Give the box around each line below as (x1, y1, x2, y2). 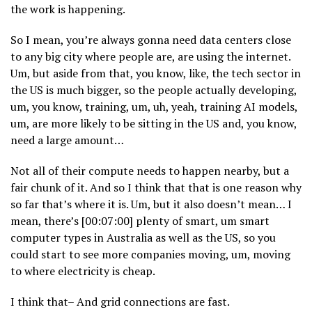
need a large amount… (10, 132, 124, 148)
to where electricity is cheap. (10, 263, 155, 279)
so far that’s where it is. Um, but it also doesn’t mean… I (10, 196, 292, 212)
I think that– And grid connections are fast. (10, 294, 230, 310)
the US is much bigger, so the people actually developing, (10, 82, 297, 98)
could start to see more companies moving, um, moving (10, 247, 290, 263)
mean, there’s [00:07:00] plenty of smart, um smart (10, 213, 270, 229)
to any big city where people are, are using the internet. (10, 49, 290, 65)
